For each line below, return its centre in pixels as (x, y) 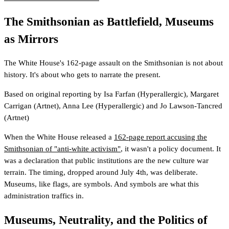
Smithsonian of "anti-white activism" (62, 149)
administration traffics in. (44, 196)
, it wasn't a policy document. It (171, 149)
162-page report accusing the (161, 137)
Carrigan (18, 106)
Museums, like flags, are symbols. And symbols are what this (101, 184)
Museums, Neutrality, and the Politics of (106, 220)
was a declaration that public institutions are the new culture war (106, 161)
